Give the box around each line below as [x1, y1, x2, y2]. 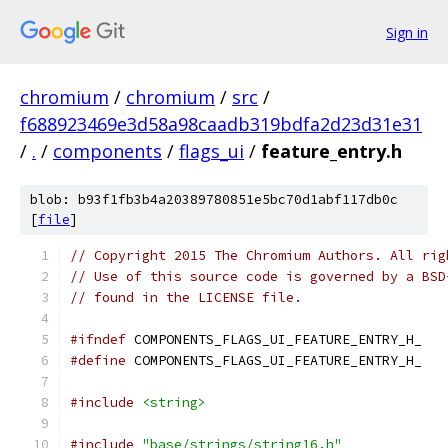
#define [70, 352, 126, 369]
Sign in [386, 22, 428, 42]
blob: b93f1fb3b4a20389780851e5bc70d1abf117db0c [30, 191, 398, 208]
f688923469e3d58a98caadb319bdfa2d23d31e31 [20, 112, 422, 136]
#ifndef [70, 331, 126, 348]
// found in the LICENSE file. [70, 289, 302, 306]
